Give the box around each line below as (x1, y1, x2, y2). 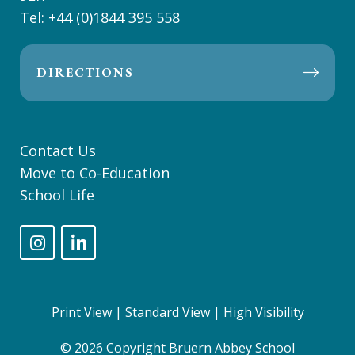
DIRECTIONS (36, 64, 134, 81)
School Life (20, 185, 94, 204)
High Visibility (223, 303, 304, 321)
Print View (51, 303, 112, 321)
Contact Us (20, 141, 96, 160)
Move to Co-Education (20, 163, 170, 182)
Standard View (124, 303, 210, 321)
